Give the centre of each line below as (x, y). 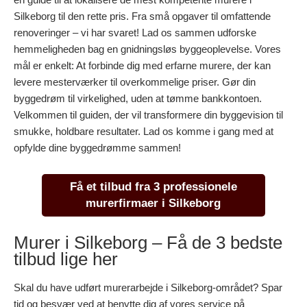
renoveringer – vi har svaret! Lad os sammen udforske (135, 32)
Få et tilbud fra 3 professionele (153, 186)
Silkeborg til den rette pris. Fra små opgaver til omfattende (142, 16)
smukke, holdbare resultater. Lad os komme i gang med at (144, 131)
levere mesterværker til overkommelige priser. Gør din (135, 82)
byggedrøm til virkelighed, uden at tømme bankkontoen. (138, 98)
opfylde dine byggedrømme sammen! (97, 147)
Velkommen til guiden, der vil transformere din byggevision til (148, 114)
